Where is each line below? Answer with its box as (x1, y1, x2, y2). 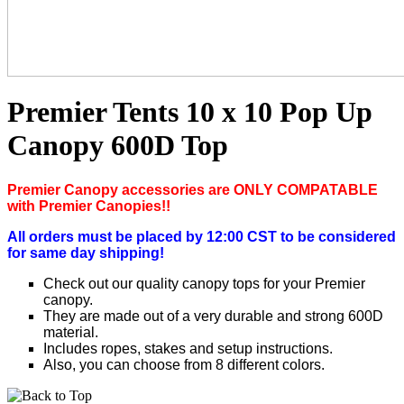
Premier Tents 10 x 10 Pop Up (7, 96, 372, 129)
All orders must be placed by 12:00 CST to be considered (7, 228, 396, 244)
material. (43, 324, 98, 340)
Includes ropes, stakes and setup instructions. (43, 340, 333, 356)
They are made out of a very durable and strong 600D (43, 308, 383, 324)
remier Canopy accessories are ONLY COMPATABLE (17, 181, 378, 197)
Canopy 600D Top (7, 129, 228, 162)
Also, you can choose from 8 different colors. (43, 356, 325, 372)
